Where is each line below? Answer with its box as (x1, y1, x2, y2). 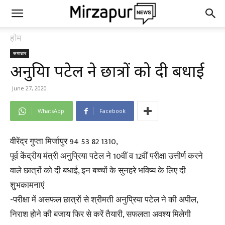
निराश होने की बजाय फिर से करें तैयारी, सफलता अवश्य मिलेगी (10, 207, 191, 221)
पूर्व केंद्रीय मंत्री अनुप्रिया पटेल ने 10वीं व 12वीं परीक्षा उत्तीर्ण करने (10, 149, 203, 163)
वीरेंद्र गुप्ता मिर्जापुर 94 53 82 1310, (10, 135, 118, 149)
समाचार (13, 50, 26, 57)
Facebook (99, 107, 126, 115)
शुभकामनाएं (10, 178, 44, 192)
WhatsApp (38, 107, 64, 115)
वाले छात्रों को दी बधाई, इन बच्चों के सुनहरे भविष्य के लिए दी (10, 164, 186, 178)
